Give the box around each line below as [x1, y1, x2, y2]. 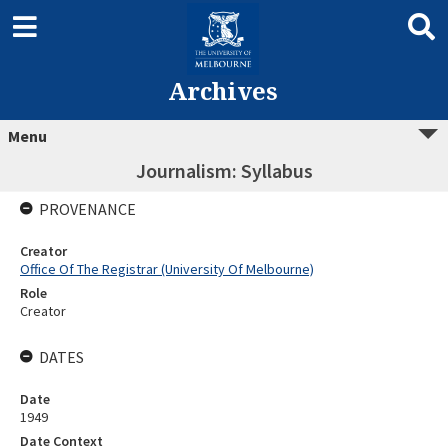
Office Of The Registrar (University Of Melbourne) [20, 260, 314, 278]
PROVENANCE [39, 199, 136, 219]
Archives [167, 74, 278, 107]
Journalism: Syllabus [135, 158, 313, 183]
